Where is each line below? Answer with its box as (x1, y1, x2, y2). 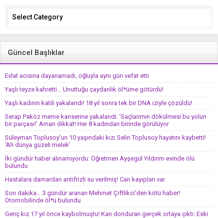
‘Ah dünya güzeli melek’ (5, 141, 71, 149)
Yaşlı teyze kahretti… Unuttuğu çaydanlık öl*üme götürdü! (5, 86, 163, 93)
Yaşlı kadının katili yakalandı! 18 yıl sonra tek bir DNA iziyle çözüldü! (5, 99, 192, 107)
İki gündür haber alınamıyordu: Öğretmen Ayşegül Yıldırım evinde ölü (5, 155, 195, 163)
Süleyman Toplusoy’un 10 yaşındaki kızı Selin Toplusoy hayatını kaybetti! (5, 134, 206, 142)
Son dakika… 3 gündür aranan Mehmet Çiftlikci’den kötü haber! (5, 189, 180, 197)
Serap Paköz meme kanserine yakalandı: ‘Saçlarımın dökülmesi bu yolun (5, 113, 206, 121)
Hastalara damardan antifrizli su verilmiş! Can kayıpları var (5, 176, 165, 183)
